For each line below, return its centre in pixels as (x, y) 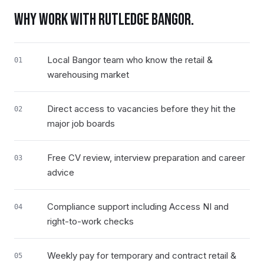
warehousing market (88, 75)
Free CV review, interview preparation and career (146, 158)
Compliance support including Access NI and (138, 207)
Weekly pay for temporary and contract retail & (142, 255)
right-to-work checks (90, 221)
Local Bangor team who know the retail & (130, 60)
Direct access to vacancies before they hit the (141, 109)
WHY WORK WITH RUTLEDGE (83, 20)
